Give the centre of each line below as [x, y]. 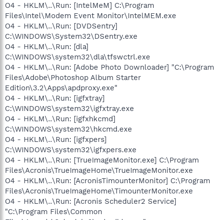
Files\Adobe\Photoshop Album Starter [73, 77]
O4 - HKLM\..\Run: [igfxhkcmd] [60, 119]
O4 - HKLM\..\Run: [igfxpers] [56, 139]
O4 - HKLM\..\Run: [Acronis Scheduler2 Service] [91, 201]
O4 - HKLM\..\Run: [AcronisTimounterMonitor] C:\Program [108, 180]
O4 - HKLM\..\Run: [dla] [47, 46]
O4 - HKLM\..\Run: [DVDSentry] [61, 26]
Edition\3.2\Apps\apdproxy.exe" [61, 88]
